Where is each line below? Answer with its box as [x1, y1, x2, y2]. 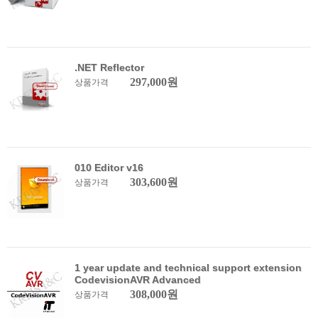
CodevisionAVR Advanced [75, 274, 201, 285]
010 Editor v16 [75, 162, 143, 173]
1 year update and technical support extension [75, 262, 302, 273]
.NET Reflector [75, 62, 144, 73]
